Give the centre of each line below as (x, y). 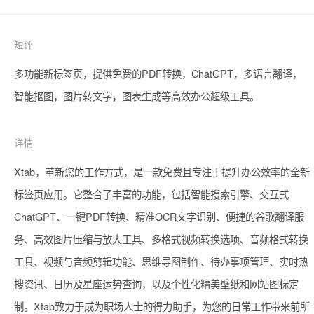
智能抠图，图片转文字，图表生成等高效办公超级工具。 (137, 96)
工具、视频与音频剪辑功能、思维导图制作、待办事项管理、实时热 (161, 261)
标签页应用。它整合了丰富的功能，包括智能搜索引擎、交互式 (151, 194)
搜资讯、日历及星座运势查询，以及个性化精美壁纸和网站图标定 (156, 284)
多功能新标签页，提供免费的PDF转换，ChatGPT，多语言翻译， (158, 73)
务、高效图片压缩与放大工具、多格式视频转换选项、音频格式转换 (161, 239)
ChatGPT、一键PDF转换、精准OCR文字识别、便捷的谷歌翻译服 (159, 216)
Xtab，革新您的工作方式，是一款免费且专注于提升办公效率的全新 (162, 171)
